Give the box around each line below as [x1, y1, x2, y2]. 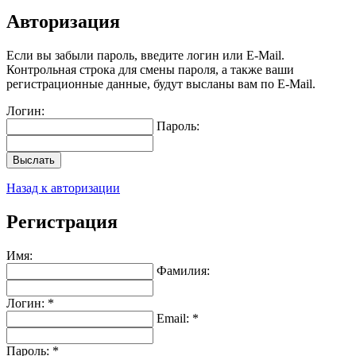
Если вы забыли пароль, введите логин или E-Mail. [6, 48, 284, 63]
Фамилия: [157, 264, 210, 278]
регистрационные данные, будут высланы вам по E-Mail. [6, 77, 315, 91]
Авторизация [6, 11, 120, 33]
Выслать [13, 154, 55, 167]
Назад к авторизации [6, 181, 120, 195]
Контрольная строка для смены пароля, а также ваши [6, 63, 294, 77]
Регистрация [6, 211, 118, 233]
